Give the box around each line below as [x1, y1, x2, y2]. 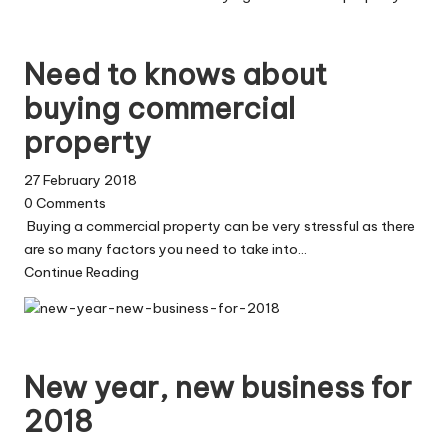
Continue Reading [24, 263, 139, 282]
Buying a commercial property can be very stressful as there [24, 217, 415, 236]
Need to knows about [24, 55, 327, 93]
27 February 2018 [24, 171, 137, 190]
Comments [33, 194, 106, 213]
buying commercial [24, 89, 295, 127]
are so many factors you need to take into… [24, 240, 307, 259]
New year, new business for [24, 369, 412, 407]
